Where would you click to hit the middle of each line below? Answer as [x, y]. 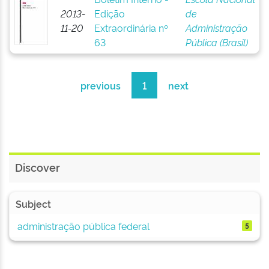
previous [101, 85]
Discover [38, 167]
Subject [33, 204]
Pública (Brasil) [216, 42]
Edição [109, 13]
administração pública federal [83, 225]
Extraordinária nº [131, 28]
